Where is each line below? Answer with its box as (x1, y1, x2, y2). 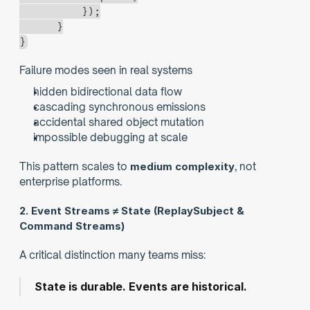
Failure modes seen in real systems (19, 64, 192, 77)
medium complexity (130, 160, 235, 173)
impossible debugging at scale (33, 131, 188, 144)
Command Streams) (19, 219, 125, 232)
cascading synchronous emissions (33, 100, 206, 113)
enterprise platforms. (19, 175, 122, 188)
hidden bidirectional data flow (33, 85, 182, 98)
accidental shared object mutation (33, 116, 204, 129)
